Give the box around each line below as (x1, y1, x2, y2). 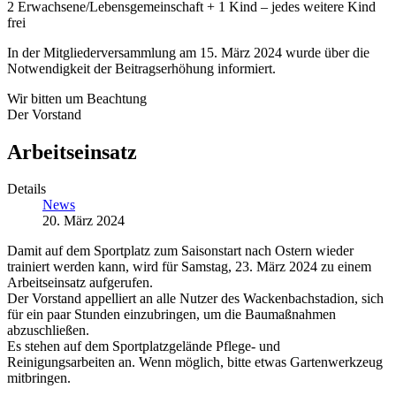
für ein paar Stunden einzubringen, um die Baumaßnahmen (7, 307, 336, 323)
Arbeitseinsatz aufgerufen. (7, 275, 153, 291)
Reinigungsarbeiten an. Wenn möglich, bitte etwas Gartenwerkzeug (7, 354, 383, 370)
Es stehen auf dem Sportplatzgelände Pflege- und (7, 339, 280, 354)
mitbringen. (7, 370, 71, 386)
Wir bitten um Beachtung (7, 90, 147, 106)
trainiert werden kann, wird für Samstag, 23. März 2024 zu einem (7, 259, 371, 275)
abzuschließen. (7, 323, 89, 339)
